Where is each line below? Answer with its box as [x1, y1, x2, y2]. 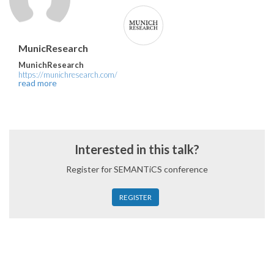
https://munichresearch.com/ [18, 69, 117, 80]
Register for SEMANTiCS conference [66, 163, 208, 174]
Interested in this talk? [75, 141, 199, 157]
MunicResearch [18, 42, 88, 54]
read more [18, 77, 57, 88]
